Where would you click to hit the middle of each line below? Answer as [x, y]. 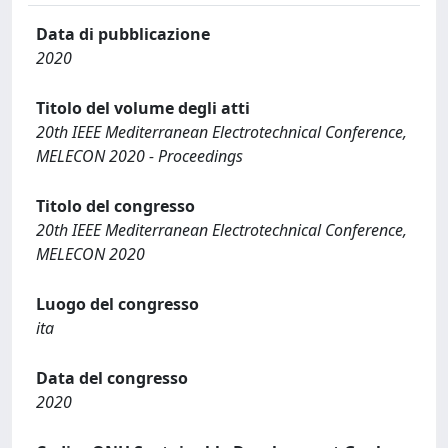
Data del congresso [112, 377]
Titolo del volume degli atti [143, 107]
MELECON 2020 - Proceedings [139, 155]
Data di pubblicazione [123, 33]
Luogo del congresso [117, 303]
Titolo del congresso [115, 205]
